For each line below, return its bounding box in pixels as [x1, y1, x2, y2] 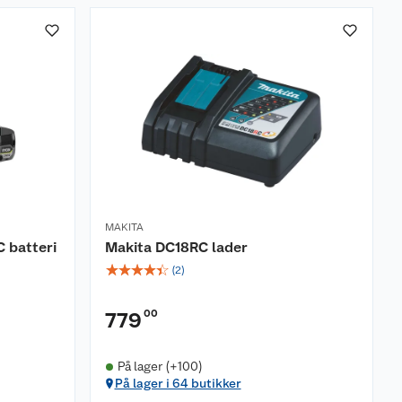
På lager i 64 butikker [114, 376, 241, 390]
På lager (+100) [117, 359, 203, 373]
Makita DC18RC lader [105, 239, 248, 256]
